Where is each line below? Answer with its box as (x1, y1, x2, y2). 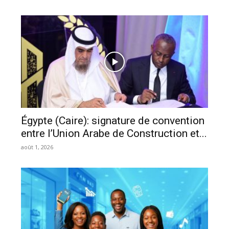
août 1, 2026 (21, 143, 54, 151)
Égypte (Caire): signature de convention (21, 114, 205, 127)
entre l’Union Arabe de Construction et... (21, 127, 208, 140)
